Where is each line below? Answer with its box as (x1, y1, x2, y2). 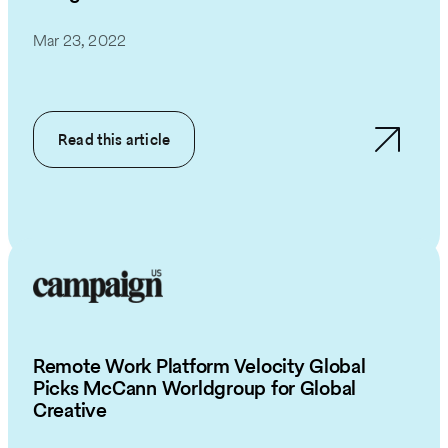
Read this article (58, 128, 171, 150)
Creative (33, 395, 107, 424)
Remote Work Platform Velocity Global (33, 351, 366, 380)
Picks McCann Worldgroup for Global (33, 373, 357, 402)
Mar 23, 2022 (33, 29, 127, 51)
